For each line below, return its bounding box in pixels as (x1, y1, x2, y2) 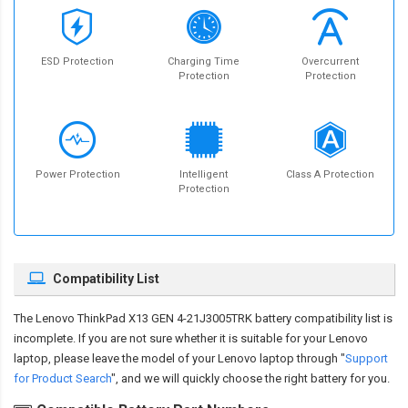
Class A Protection (286, 168, 375, 181)
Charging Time (168, 56, 240, 68)
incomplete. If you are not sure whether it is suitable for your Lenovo (14, 331, 368, 346)
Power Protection (35, 168, 120, 181)
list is (362, 311, 393, 326)
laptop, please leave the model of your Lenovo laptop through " (14, 352, 345, 366)
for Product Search (14, 372, 111, 386)
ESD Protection (41, 56, 115, 68)
